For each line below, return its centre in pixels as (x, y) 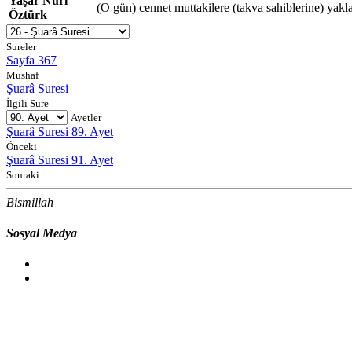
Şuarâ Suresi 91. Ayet (60, 159)
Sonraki (23, 174)
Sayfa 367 (31, 60)
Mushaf (22, 75)
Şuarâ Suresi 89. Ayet (60, 131)
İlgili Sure (27, 103)
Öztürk (28, 14)
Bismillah (30, 202)
